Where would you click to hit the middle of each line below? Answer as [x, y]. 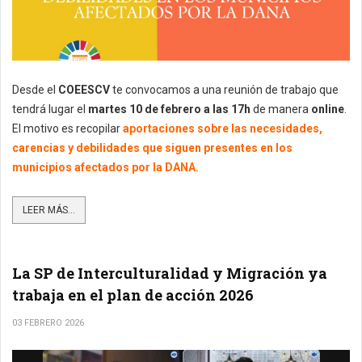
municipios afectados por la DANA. [105, 167]
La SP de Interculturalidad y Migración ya [170, 273]
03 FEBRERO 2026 [48, 322]
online [328, 109]
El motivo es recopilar [67, 128]
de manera [281, 109]
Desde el [35, 89]
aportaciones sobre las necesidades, [223, 128]
